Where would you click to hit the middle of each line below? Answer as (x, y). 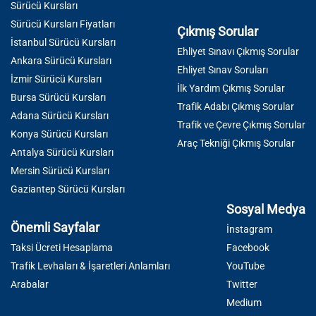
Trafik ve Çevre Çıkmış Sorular (241, 125)
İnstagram (249, 230)
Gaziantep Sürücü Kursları (68, 189)
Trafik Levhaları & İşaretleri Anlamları (90, 266)
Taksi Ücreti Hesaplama (62, 248)
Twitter (242, 285)
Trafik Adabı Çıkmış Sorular (236, 107)
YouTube (245, 266)
